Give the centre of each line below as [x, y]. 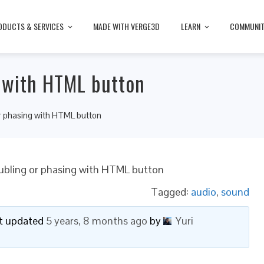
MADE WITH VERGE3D [126, 26]
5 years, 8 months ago [96, 221]
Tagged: [171, 192]
